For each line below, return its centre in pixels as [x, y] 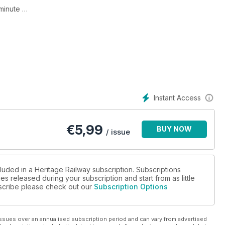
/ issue [118, 132]
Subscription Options [131, 187]
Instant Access [177, 98]
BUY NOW [174, 129]
